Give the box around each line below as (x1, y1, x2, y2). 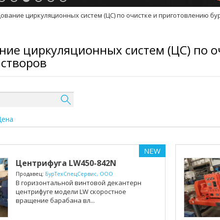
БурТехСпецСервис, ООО (45, 170, 113, 177)
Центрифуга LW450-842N (15, 157, 116, 168)
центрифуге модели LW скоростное (15, 187, 126, 196)
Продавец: (15, 170, 45, 177)
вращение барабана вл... (15, 195, 95, 205)
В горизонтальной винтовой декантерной (15, 178, 149, 187)
